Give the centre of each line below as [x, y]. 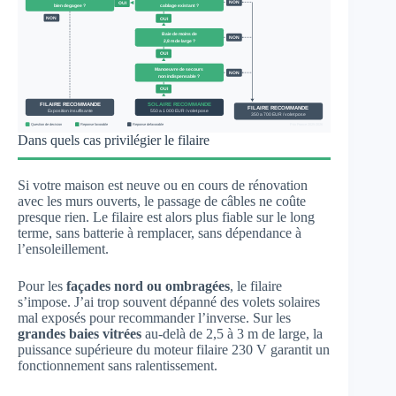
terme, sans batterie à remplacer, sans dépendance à [160, 232]
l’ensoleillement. [63, 248]
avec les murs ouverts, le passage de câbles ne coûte [162, 201]
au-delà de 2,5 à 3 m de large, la [232, 333]
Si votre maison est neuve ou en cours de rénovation [163, 185]
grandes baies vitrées [80, 333]
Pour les [42, 286]
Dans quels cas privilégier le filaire [114, 140]
